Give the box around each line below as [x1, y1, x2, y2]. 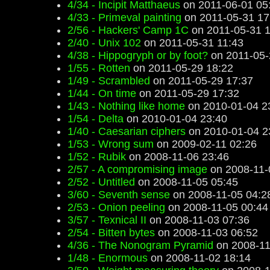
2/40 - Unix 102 [67, 37, 141, 49]
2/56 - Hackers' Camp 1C [67, 24, 189, 36]
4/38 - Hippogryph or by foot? [67, 49, 208, 61]
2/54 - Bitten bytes [67, 227, 155, 239]
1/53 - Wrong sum [67, 138, 154, 150]
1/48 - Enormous [67, 252, 148, 264]
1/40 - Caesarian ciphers [67, 125, 186, 137]
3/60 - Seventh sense [67, 189, 170, 201]
